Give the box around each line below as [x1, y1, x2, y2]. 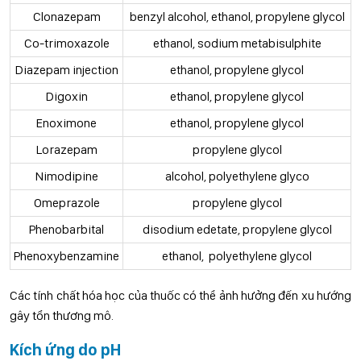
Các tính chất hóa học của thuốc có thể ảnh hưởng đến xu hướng [10, 288, 351, 303]
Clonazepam [32, 9, 101, 24]
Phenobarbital [29, 222, 104, 237]
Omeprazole [33, 195, 100, 210]
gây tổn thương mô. [10, 308, 114, 323]
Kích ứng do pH [10, 340, 121, 359]
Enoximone [36, 115, 97, 131]
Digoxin [45, 89, 88, 104]
